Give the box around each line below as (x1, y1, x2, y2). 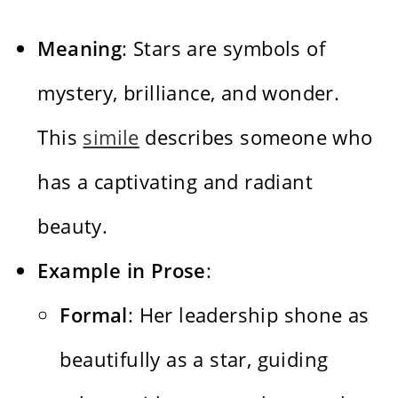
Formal (60, 301, 128, 329)
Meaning (37, 35, 123, 62)
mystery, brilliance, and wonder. (37, 79, 340, 107)
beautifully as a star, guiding (60, 346, 329, 373)
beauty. (37, 212, 108, 240)
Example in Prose (37, 257, 206, 284)
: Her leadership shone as (127, 301, 370, 329)
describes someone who (139, 123, 373, 151)
